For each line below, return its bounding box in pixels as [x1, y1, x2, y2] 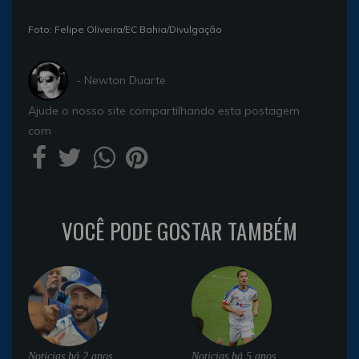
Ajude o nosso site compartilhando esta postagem [28, 103, 300, 118]
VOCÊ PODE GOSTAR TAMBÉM [61, 214, 298, 247]
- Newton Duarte [76, 73, 166, 88]
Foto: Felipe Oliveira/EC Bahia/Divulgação [28, 22, 222, 35]
